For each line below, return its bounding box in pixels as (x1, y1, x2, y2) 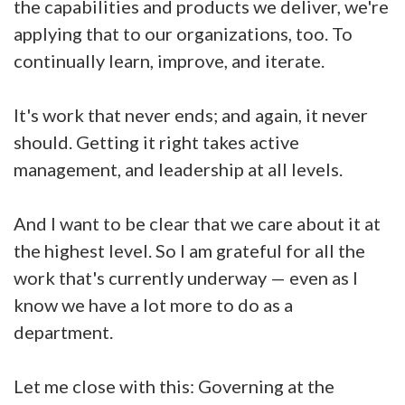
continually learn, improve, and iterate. (14, 50, 328, 71)
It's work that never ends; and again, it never (14, 104, 368, 126)
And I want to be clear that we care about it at (14, 212, 381, 234)
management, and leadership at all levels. (14, 158, 346, 180)
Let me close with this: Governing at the (14, 375, 334, 397)
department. (14, 321, 117, 343)
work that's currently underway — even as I (14, 267, 358, 288)
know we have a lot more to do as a (14, 294, 293, 316)
